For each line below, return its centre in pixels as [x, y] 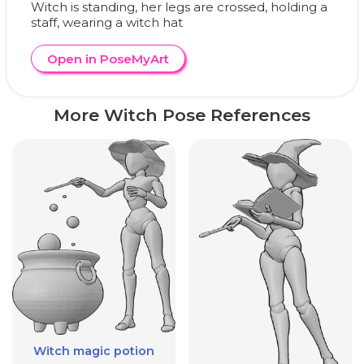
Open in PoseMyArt [108, 58]
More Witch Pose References [182, 115]
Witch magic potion [94, 351]
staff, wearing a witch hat [107, 22]
